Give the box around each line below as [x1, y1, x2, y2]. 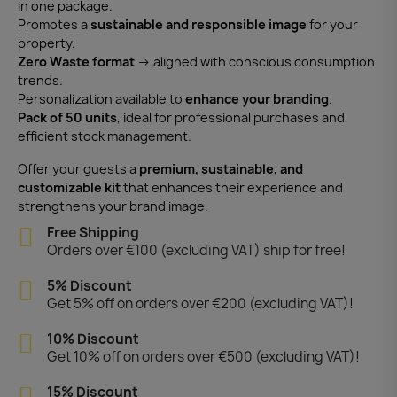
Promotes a [18, 15, 90, 33]
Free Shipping [46, 222, 139, 242]
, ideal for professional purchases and [117, 108, 345, 126]
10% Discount [46, 329, 139, 348]
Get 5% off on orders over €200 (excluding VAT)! [46, 293, 354, 313]
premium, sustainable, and [139, 160, 303, 177]
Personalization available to [18, 90, 185, 107]
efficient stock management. [18, 127, 191, 144]
